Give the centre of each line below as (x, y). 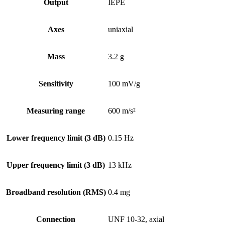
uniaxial (121, 30)
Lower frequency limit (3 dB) (56, 138)
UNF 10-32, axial (136, 219)
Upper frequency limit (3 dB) (56, 165)
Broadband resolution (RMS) (56, 192)
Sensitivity (56, 84)
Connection (56, 219)
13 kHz (120, 165)
